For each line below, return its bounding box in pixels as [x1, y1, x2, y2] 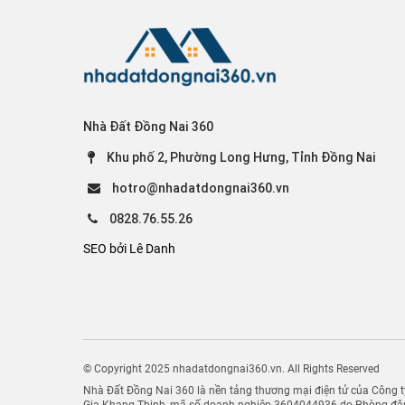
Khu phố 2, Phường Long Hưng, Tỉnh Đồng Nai [107, 149, 376, 165]
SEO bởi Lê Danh [83, 241, 175, 256]
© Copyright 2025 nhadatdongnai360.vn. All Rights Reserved [83, 363, 380, 375]
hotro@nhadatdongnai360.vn [112, 180, 289, 196]
